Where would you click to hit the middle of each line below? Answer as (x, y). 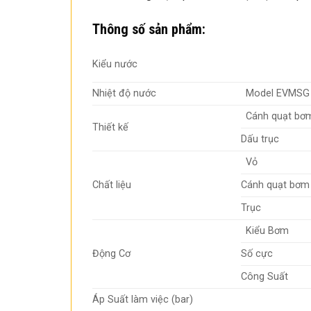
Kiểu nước (115, 64)
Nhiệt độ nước (124, 93)
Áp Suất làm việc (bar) (143, 299)
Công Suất (264, 276)
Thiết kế (110, 127)
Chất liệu (112, 185)
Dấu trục (260, 139)
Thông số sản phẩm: (149, 29)
